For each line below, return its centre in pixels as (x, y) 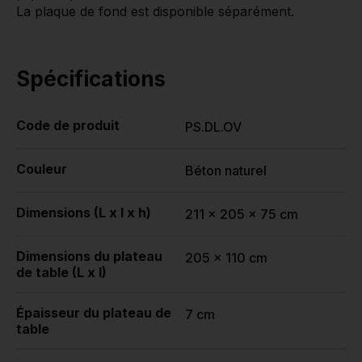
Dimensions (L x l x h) (84, 213)
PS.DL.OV (213, 127)
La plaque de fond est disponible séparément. (155, 12)
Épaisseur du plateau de (94, 313)
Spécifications (91, 79)
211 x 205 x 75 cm (242, 215)
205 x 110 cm (226, 258)
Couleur (42, 169)
